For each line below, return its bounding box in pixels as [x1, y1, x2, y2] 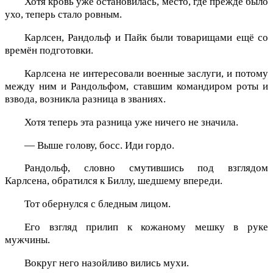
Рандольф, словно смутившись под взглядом [24, 162, 268, 174]
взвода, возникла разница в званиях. [5, 93, 166, 105]
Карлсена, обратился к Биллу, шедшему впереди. [5, 175, 222, 187]
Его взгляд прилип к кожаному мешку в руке [24, 221, 268, 233]
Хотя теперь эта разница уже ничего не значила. [24, 116, 238, 128]
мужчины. [5, 234, 50, 246]
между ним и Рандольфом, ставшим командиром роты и [5, 80, 268, 93]
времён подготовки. [5, 44, 93, 57]
